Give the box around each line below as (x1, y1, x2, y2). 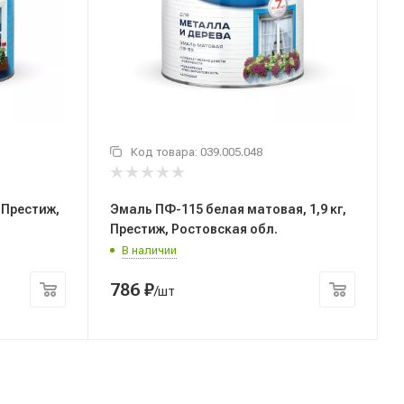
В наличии (122, 243, 177, 257)
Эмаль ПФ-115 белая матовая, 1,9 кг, (110, 201, 309, 216)
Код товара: (131, 145, 200, 160)
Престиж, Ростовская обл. (110, 221, 278, 236)
